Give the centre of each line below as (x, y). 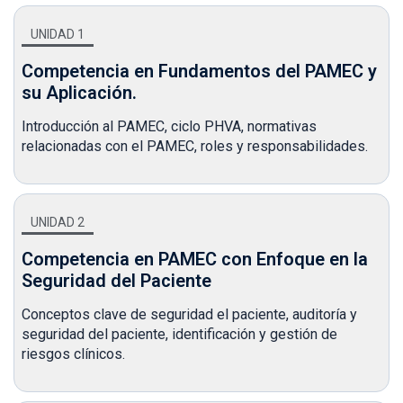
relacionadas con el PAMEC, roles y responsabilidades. (195, 146)
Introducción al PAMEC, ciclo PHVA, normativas (169, 126)
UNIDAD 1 (58, 34)
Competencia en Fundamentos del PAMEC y (199, 71)
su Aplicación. (79, 92)
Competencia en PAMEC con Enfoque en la (195, 259)
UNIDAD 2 (58, 222)
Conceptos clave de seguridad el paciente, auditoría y (189, 314)
